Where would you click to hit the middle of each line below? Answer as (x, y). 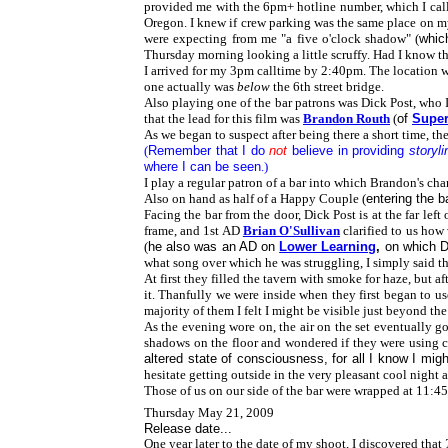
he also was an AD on (214, 246)
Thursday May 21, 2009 (209, 412)
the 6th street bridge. (327, 86)
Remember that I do (209, 150)
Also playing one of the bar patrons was (252, 102)
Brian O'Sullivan (291, 230)
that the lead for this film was (223, 118)
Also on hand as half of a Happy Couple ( (255, 198)
